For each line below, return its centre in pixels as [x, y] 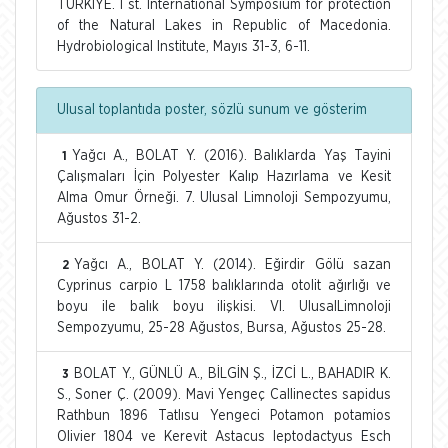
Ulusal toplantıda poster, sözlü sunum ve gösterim [212, 109]
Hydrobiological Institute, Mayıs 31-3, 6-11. [183, 46]
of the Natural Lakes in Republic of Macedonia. [224, 25]
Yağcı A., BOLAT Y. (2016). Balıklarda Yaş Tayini [231, 155]
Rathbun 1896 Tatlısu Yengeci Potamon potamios [224, 415]
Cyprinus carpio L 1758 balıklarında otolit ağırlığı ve [224, 285]
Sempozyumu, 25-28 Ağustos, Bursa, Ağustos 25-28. [221, 327]
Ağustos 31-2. [99, 218]
